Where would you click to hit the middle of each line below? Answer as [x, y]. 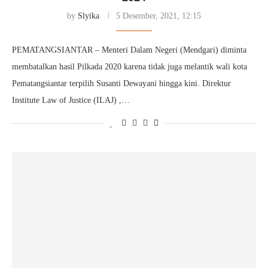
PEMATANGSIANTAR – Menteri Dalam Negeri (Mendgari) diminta [129, 50]
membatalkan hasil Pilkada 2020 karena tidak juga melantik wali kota [130, 67]
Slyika [89, 16]
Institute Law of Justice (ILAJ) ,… [71, 100]
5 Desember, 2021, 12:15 [159, 16]
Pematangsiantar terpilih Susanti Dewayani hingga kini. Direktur [121, 83]
